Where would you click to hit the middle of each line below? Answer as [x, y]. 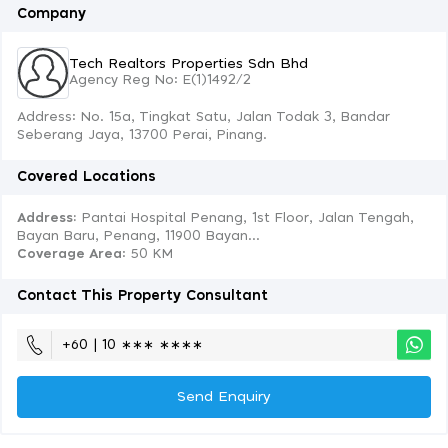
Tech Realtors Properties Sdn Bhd [188, 63]
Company [51, 14]
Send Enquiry [224, 397]
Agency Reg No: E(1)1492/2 [160, 80]
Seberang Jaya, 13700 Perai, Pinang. [142, 135]
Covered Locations [86, 177]
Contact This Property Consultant [142, 296]
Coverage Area [69, 254]
